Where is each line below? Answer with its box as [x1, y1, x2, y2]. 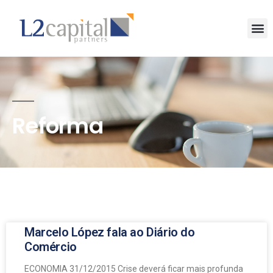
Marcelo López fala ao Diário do [24, 224, 195, 239]
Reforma [12, 110, 103, 141]
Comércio [24, 239, 77, 254]
